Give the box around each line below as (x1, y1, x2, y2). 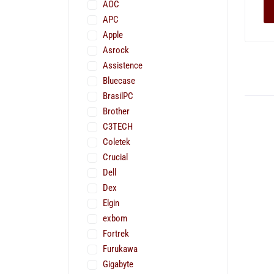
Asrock (103, 45, 129, 56)
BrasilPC (103, 91, 133, 102)
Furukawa (103, 243, 138, 255)
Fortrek (103, 228, 129, 240)
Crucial (103, 152, 128, 163)
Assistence (103, 60, 143, 72)
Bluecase (103, 75, 135, 87)
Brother (103, 106, 130, 117)
